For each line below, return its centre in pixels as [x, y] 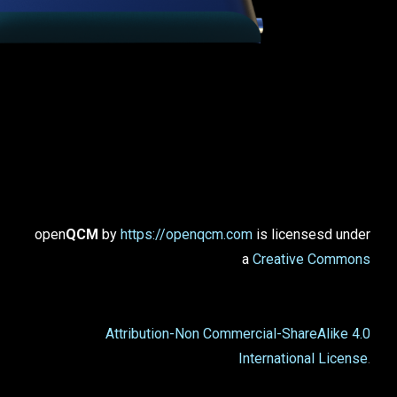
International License [303, 358]
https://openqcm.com [186, 234]
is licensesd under [313, 234]
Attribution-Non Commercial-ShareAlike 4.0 [237, 333]
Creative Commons [311, 259]
